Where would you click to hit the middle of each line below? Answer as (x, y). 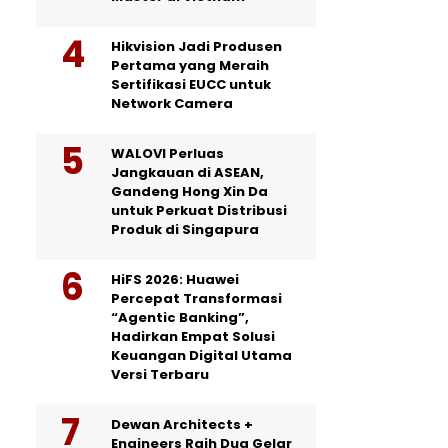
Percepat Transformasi (196, 298)
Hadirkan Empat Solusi (193, 336)
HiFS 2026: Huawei (175, 279)
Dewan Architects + (182, 424)
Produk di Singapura (185, 229)
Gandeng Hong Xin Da (189, 191)
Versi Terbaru (160, 374)
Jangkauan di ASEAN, (187, 172)
